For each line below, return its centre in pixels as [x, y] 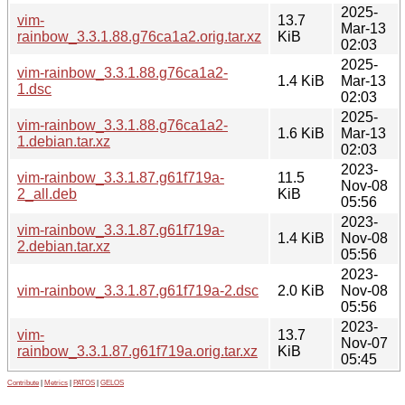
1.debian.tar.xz [64, 141]
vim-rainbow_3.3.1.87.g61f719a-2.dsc [138, 290]
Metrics [56, 382]
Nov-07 [364, 343]
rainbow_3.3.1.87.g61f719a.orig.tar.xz [137, 351]
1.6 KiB [301, 133]
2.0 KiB [301, 290]
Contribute [23, 382]
